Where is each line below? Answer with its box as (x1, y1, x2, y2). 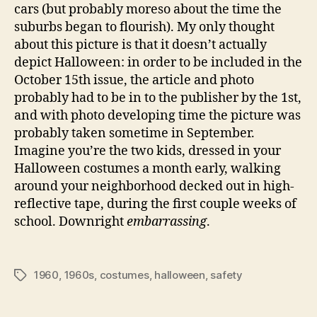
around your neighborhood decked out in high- (14, 178, 294, 195)
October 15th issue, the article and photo (14, 71, 254, 88)
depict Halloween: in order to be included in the (14, 54, 302, 71)
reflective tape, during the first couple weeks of (14, 195, 296, 212)
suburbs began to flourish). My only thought (14, 18, 275, 35)
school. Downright (14, 213, 127, 230)
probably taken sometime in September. (14, 125, 255, 142)
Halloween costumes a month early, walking (14, 160, 281, 177)
